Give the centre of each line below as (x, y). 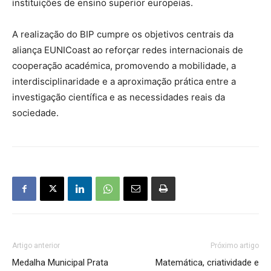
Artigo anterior (36, 246)
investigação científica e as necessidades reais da (119, 97)
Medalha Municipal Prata (60, 263)
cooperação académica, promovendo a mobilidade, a (124, 66)
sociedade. (35, 113)
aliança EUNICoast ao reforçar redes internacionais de (128, 50)
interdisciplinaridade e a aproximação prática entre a (124, 81)
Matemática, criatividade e (207, 263)
